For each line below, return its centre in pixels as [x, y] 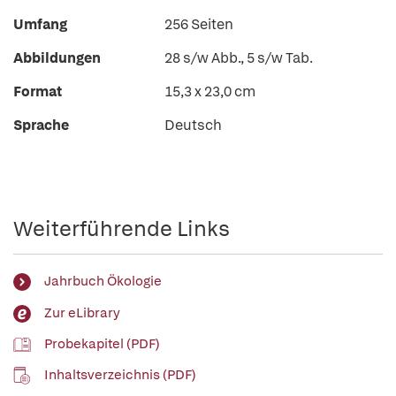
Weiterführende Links [122, 228]
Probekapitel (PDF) [102, 343]
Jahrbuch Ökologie [103, 282]
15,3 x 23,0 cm [210, 91]
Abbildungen [57, 58]
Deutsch [193, 125]
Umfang [40, 24]
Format [38, 91]
